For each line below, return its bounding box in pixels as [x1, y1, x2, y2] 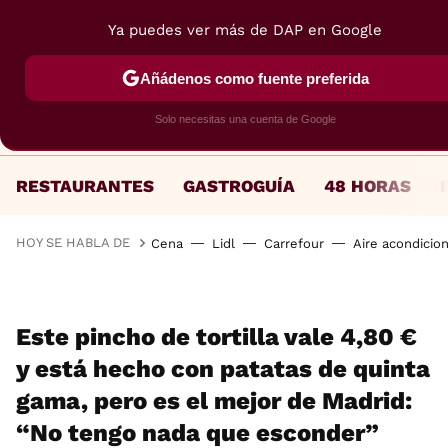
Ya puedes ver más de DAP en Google [108, 21, 382, 39]
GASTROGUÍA [183, 175, 295, 196]
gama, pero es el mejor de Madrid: [16, 387, 412, 415]
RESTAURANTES [16, 175, 154, 196]
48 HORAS [324, 175, 411, 196]
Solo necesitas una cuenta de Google [154, 113, 336, 125]
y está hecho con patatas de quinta [16, 355, 430, 383]
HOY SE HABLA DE [16, 235, 130, 250]
